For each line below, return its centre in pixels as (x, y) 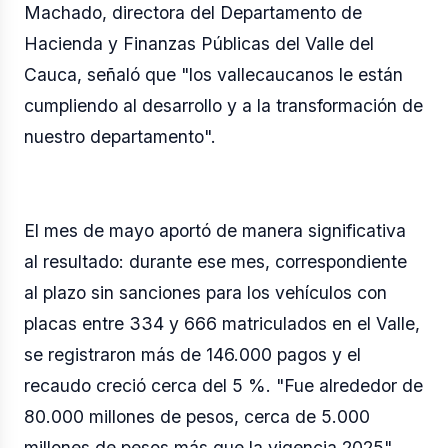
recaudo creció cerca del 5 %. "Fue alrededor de (223, 385)
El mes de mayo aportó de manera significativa (215, 230)
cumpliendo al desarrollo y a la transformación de (223, 105)
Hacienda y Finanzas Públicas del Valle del (199, 43)
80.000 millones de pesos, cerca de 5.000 (197, 416)
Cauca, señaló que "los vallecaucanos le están (213, 74)
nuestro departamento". (120, 136)
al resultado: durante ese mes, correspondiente (215, 261)
